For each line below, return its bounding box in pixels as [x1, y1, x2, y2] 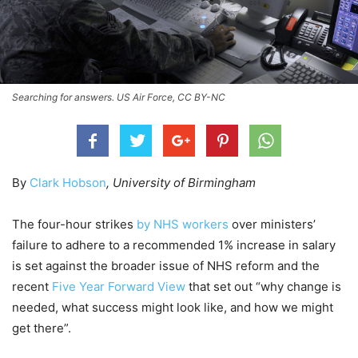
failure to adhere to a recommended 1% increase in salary [12, 237, 336, 253]
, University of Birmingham [106, 174, 256, 190]
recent [12, 278, 52, 294]
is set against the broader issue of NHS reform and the [12, 257, 320, 273]
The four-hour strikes [12, 216, 137, 232]
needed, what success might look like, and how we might [12, 299, 333, 315]
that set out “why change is [185, 278, 341, 294]
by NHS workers [137, 216, 229, 232]
